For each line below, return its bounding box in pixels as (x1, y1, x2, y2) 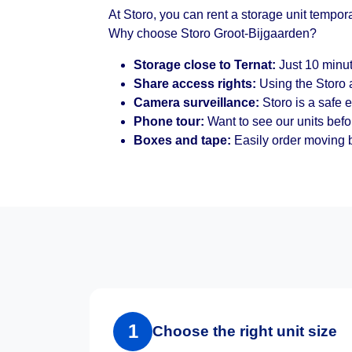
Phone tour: (134, 115, 204, 128)
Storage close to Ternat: (134, 58, 276, 71)
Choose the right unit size (152, 323, 337, 339)
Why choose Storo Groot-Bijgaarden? (108, 27, 317, 40)
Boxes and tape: (134, 134, 231, 147)
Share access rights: (134, 77, 256, 90)
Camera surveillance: (134, 96, 259, 109)
